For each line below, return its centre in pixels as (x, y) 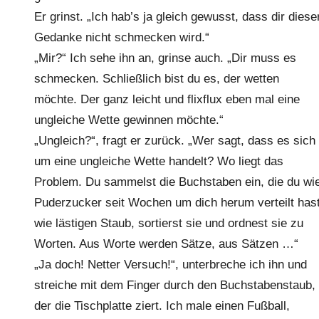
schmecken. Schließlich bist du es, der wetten (157, 79)
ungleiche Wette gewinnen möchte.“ (129, 120)
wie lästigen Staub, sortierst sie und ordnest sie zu (169, 223)
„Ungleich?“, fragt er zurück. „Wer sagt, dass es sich (175, 141)
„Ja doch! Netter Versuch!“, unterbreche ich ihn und (171, 265)
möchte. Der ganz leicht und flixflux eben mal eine (167, 99)
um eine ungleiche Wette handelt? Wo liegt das (159, 161)
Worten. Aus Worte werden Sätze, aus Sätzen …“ (166, 244)
